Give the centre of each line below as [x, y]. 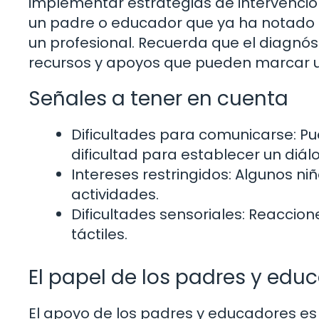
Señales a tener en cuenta [158, 98]
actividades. [115, 194]
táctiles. [99, 234]
